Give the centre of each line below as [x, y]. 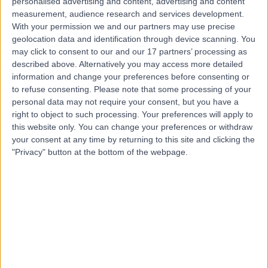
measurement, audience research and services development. [128, 13]
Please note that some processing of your [173, 89]
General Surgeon [108, 120]
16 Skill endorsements [68, 173]
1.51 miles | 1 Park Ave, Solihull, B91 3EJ [97, 200]
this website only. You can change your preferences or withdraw [132, 127]
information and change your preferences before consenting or [131, 76]
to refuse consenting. [52, 89]
